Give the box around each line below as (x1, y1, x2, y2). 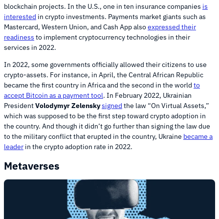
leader (4, 142, 23, 152)
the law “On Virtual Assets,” (122, 101, 209, 110)
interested (4, 12, 36, 22)
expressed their (148, 22, 196, 32)
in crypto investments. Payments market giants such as (36, 12, 206, 22)
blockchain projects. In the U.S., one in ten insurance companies (4, 2, 202, 11)
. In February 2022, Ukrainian (103, 91, 192, 100)
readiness (4, 33, 34, 42)
